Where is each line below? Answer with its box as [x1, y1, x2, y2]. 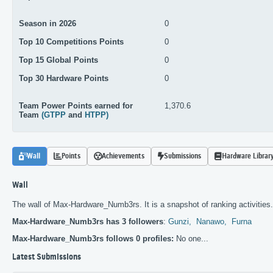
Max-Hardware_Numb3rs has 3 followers [12, 216, 163, 226]
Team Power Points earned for [19, 101, 133, 111]
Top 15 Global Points [19, 55, 98, 65]
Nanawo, [196, 216, 229, 226]
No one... [174, 233, 208, 243]
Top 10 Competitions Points [19, 37, 124, 47]
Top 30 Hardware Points [19, 74, 108, 83]
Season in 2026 [19, 19, 76, 29]
